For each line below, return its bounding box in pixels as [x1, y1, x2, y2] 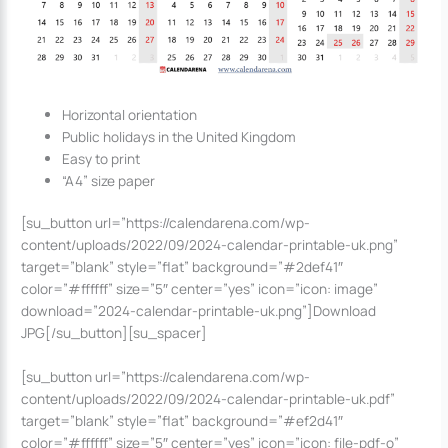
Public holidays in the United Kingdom [62, 126, 297, 146]
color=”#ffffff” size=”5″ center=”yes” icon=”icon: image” [21, 279, 379, 299]
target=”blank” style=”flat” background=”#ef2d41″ [21, 410, 344, 430]
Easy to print [62, 148, 141, 168]
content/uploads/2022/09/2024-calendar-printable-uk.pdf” [21, 388, 396, 408]
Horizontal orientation [62, 104, 198, 124]
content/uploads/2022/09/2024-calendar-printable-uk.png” [21, 235, 399, 255]
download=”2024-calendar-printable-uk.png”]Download [21, 301, 377, 321]
